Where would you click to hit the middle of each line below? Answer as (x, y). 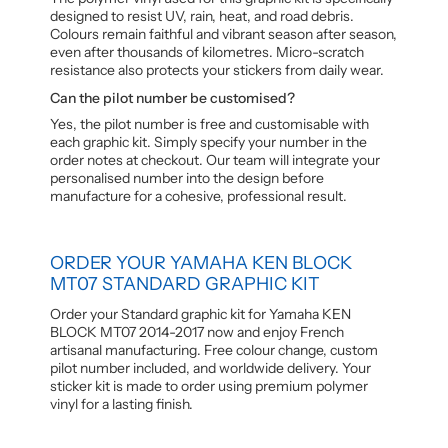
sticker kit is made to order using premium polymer (209, 385)
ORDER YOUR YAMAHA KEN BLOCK (201, 262)
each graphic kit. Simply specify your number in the (208, 141)
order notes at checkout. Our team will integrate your (215, 159)
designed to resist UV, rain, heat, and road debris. (202, 15)
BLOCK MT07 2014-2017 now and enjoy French (197, 331)
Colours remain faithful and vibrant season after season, (223, 33)
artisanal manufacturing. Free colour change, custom (214, 349)
